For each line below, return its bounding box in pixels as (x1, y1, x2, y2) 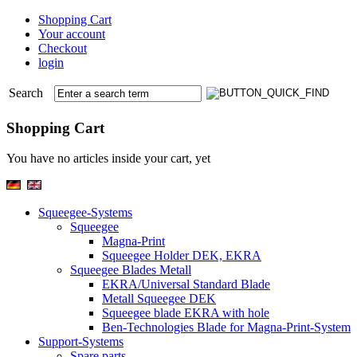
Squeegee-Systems (38, 206, 132, 220)
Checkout (38, 41, 87, 55)
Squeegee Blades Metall (70, 263, 191, 277)
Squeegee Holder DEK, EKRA (102, 249, 261, 263)
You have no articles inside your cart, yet (6, 151, 210, 166)
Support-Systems (38, 335, 124, 349)
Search (9, 86, 49, 100)
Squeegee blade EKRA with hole (102, 306, 269, 320)
